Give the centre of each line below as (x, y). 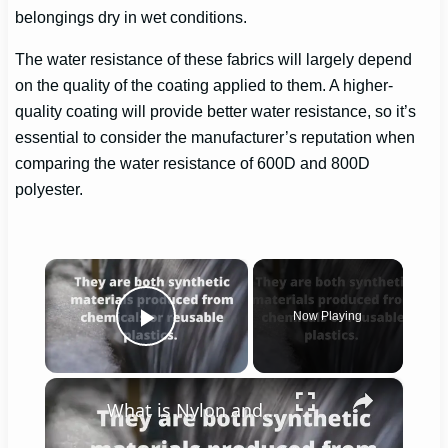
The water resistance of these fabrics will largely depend (214, 59)
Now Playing (328, 315)
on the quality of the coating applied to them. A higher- (204, 85)
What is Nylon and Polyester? (269, 409)
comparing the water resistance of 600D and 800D (193, 163)
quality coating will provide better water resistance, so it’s (216, 111)
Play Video (218, 345)
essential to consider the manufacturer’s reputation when (215, 137)
